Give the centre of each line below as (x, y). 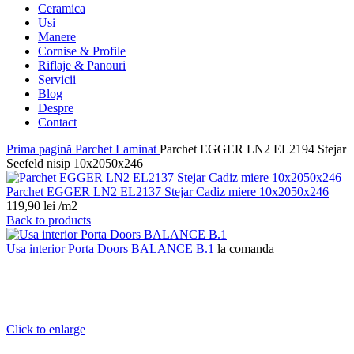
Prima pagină (41, 149)
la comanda (246, 248)
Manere (57, 36)
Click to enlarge (46, 329)
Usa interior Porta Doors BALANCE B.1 (112, 248)
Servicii (57, 79)
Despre (56, 107)
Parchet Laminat (117, 149)
